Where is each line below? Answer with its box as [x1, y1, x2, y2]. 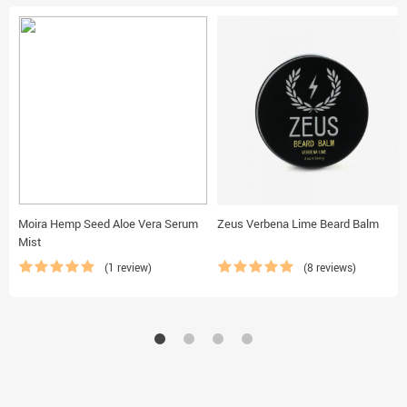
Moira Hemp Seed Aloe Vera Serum [18, 215, 198, 233]
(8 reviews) [303, 260, 356, 275]
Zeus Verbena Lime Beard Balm [217, 215, 379, 233]
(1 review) [104, 260, 152, 275]
